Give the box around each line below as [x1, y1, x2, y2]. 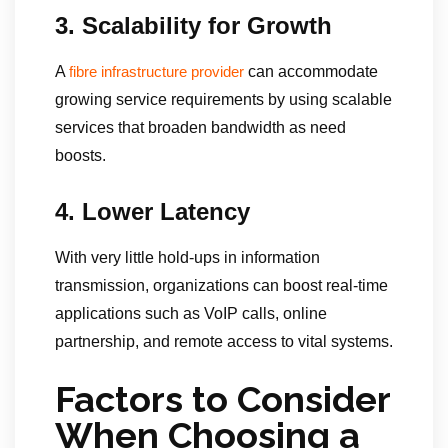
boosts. [55, 147, 106, 165]
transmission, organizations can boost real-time [55, 277, 388, 295]
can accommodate [244, 63, 378, 81]
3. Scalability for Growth [55, 12, 332, 40]
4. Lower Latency [55, 198, 250, 226]
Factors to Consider [55, 378, 390, 421]
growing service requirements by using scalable [55, 91, 392, 109]
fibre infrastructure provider [69, 64, 244, 81]
